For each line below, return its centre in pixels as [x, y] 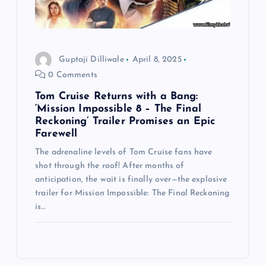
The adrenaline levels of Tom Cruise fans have [124, 153]
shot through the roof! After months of [110, 166]
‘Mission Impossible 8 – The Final [118, 109]
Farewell [56, 134]
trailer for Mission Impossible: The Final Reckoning [133, 194]
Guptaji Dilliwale [91, 59]
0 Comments [72, 75]
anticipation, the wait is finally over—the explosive [131, 180]
